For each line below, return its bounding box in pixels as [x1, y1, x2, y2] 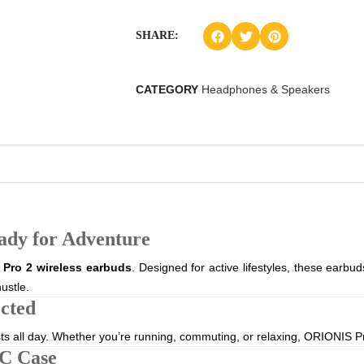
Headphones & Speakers [201, 83, 330, 96]
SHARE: [136, 29, 179, 41]
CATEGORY [136, 83, 198, 96]
